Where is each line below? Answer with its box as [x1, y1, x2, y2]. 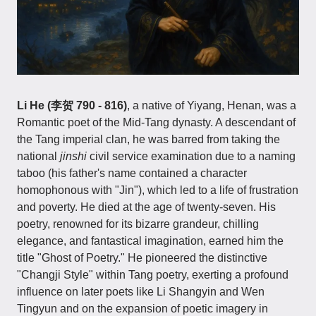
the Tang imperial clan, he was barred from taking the [17, 133, 280, 145]
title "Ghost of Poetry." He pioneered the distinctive [17, 251, 267, 264]
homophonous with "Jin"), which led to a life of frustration [17, 183, 298, 196]
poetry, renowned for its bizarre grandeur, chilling [17, 217, 259, 230]
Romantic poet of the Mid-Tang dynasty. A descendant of [17, 116, 296, 128]
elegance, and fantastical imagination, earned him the [17, 234, 284, 247]
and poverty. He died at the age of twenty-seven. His [17, 200, 276, 213]
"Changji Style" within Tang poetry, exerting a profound [17, 268, 288, 281]
